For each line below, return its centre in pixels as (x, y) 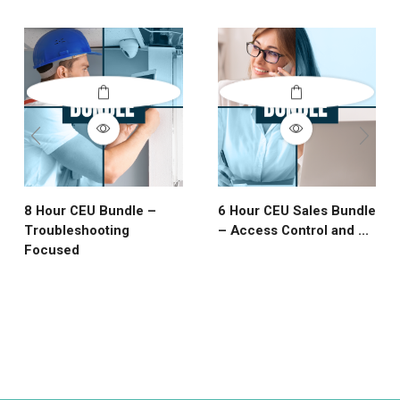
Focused (52, 250)
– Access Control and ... (293, 230)
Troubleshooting (77, 230)
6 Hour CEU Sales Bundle (296, 210)
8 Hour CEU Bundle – (90, 210)
